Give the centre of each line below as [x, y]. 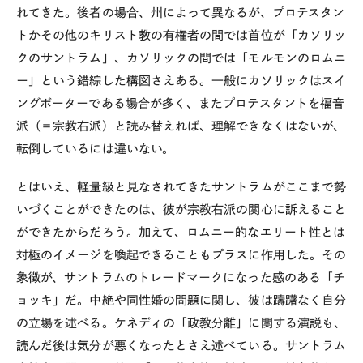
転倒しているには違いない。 [95, 149]
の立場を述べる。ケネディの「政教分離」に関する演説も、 [181, 322]
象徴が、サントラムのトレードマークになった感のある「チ [181, 277]
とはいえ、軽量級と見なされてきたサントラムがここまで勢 [181, 186]
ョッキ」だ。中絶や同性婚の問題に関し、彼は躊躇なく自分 [181, 300]
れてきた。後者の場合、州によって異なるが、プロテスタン [181, 13]
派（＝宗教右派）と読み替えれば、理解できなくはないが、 [181, 126]
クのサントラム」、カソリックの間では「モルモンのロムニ [181, 58]
